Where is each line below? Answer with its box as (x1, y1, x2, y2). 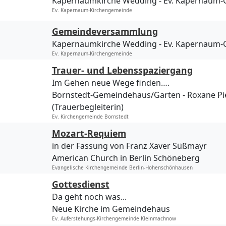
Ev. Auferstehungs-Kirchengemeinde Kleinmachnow (51, 215, 176, 222)
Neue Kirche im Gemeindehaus (51, 203, 170, 215)
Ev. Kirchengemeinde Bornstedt (51, 113, 129, 121)
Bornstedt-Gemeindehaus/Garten (51, 89, 181, 101)
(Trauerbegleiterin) (51, 101, 124, 113)
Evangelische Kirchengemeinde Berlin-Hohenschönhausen (51, 164, 193, 172)
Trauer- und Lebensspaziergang (51, 64, 193, 77)
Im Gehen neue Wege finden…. (51, 77, 169, 89)
